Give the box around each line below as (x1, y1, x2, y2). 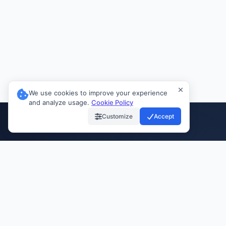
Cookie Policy (91, 98, 133, 106)
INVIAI (44, 196, 93, 216)
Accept (154, 112, 174, 120)
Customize (102, 112, 133, 120)
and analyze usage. (29, 98, 91, 106)
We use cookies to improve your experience (29, 89, 167, 97)
